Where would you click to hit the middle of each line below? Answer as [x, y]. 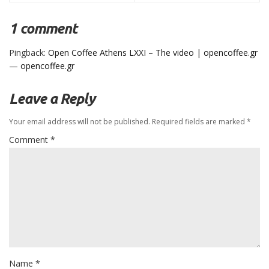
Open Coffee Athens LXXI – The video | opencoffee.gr [153, 53]
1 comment [43, 29]
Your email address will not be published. [80, 122]
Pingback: [29, 53]
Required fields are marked [199, 122]
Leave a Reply [52, 99]
